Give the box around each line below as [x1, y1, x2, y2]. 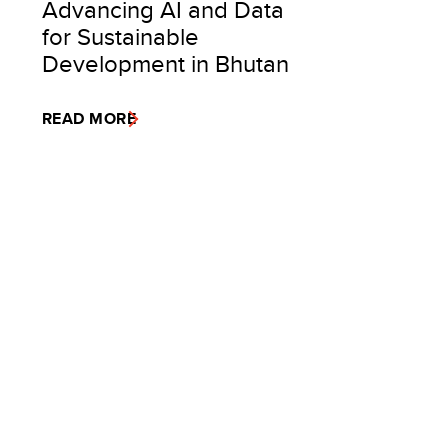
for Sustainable [42, 19, 199, 53]
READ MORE [42, 107, 137, 130]
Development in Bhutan [42, 46, 289, 80]
